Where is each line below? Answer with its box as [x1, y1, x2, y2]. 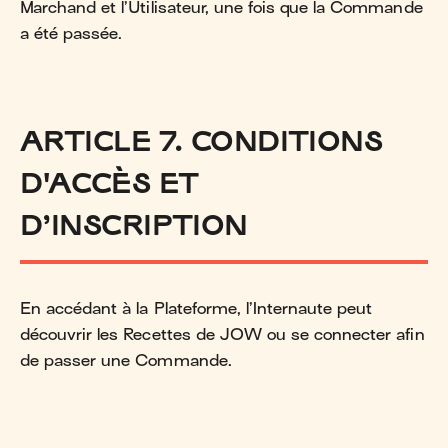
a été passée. [20, 24, 123, 43]
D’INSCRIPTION [20, 207, 248, 241]
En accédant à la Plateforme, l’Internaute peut [20, 299, 373, 318]
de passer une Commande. [20, 351, 232, 370]
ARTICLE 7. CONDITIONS [20, 123, 383, 157]
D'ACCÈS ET [20, 165, 199, 199]
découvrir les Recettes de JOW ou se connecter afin [20, 325, 425, 344]
